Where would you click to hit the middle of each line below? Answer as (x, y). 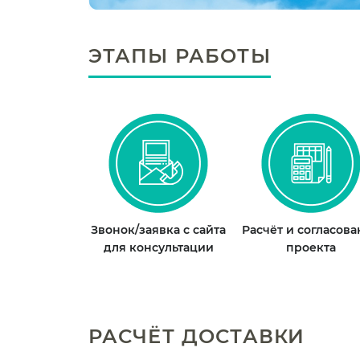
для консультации (158, 248)
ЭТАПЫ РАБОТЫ (179, 56)
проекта (311, 248)
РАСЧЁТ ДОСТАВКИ (196, 337)
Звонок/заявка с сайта (158, 230)
